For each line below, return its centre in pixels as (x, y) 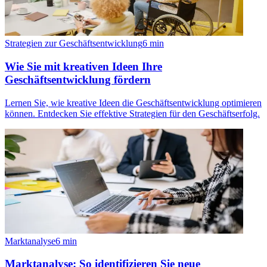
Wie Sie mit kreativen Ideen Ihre (83, 66)
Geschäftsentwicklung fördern (78, 79)
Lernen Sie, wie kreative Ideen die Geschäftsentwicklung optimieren (133, 103)
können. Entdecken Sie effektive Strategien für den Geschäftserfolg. (132, 113)
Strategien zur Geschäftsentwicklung (74, 44)
